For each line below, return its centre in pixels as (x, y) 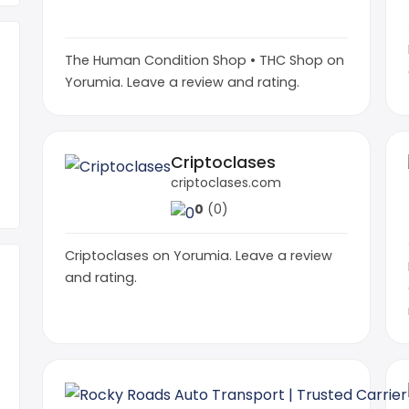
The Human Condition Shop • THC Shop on (204, 60)
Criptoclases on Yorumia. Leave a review (199, 255)
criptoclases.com (226, 182)
